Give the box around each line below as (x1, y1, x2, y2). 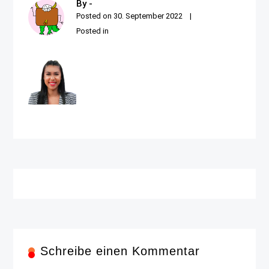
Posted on (76, 11, 114, 20)
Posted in (76, 26, 109, 35)
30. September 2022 (113, 11, 183, 20)
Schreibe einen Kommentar (40, 244, 201, 258)
